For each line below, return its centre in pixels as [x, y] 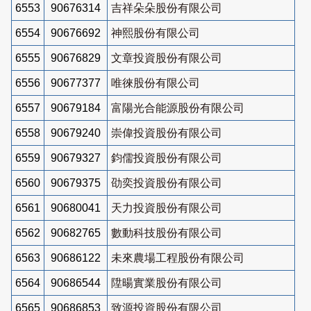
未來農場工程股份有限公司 [178, 258]
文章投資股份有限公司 [167, 58]
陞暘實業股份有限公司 [167, 283]
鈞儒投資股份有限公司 [167, 158]
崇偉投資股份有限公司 [167, 133]
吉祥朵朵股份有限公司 [167, 8]
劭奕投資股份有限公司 [167, 183]
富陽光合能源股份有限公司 [178, 108]
